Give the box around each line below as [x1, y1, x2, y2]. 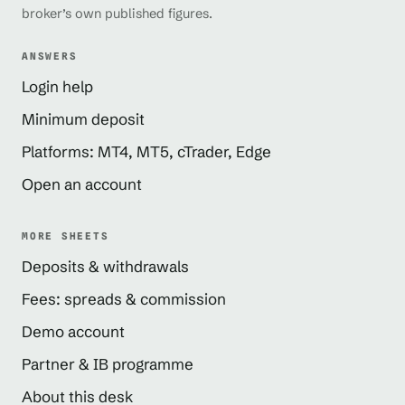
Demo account [22, 321, 125, 341]
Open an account [22, 174, 142, 193]
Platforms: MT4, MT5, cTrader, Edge [22, 141, 271, 161]
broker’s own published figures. [22, 5, 212, 22]
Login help [22, 76, 93, 96]
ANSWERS [22, 49, 78, 62]
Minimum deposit [22, 108, 145, 128]
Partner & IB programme [22, 353, 193, 373]
